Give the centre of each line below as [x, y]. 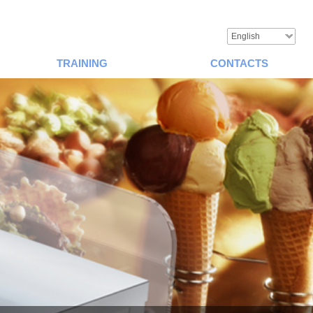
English [246, 36]
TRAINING [82, 63]
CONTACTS [239, 63]
